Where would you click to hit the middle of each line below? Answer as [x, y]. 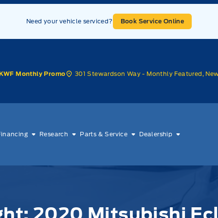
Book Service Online [152, 21]
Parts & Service [104, 134]
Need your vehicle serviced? [69, 21]
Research [54, 134]
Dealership [156, 134]
